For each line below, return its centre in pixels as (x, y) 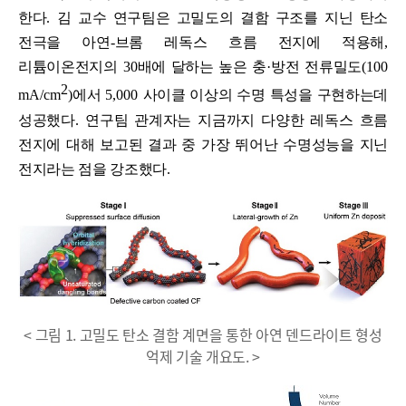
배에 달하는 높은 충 (202, 67)
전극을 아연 (64, 43)
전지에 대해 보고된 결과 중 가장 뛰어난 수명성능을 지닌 (203, 144)
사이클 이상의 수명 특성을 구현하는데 (265, 95)
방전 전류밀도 (316, 67)
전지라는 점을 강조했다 (93, 169)
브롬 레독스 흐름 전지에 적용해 (249, 43)
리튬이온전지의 (71, 67)
